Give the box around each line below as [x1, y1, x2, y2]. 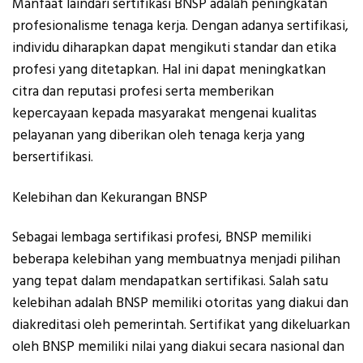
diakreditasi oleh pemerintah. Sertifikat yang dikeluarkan [12, 315, 350, 335]
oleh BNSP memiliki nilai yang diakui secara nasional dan [12, 337, 344, 357]
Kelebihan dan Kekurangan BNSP [12, 187, 207, 207]
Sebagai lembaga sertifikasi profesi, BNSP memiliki [12, 228, 311, 248]
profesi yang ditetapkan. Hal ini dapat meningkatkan [12, 60, 326, 80]
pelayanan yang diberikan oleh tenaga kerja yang [12, 126, 305, 146]
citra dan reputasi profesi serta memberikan [12, 82, 274, 102]
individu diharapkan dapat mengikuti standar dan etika [12, 38, 336, 58]
